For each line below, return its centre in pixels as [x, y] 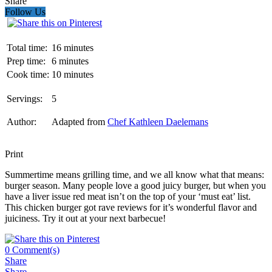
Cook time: [28, 74]
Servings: [25, 98]
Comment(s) [35, 250]
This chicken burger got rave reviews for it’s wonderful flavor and [131, 207]
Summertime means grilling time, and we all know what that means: [134, 174]
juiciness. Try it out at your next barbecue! [85, 218]
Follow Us [25, 12]
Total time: [27, 47]
